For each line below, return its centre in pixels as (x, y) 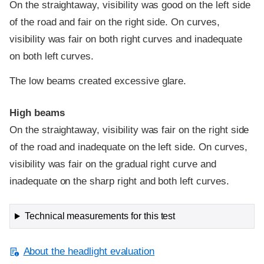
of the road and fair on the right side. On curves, (115, 22)
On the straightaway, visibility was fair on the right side (129, 130)
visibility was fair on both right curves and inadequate (126, 39)
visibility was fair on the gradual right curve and (113, 164)
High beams (37, 113)
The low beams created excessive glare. (98, 81)
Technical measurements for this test (100, 216)
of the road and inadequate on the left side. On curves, (128, 147)
